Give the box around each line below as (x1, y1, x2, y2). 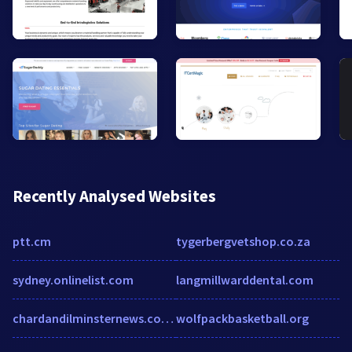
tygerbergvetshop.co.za (176, 233, 310, 249)
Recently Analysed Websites (13, 185, 216, 207)
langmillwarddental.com (176, 271, 313, 288)
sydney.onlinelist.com (13, 271, 134, 288)
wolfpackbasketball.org (176, 310, 309, 326)
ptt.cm (13, 233, 51, 249)
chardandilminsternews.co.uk (161, 310, 174, 326)
